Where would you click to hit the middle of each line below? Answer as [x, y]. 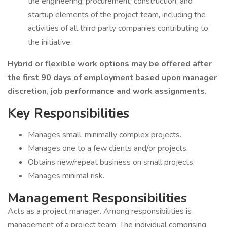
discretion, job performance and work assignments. [108, 91]
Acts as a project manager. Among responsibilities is [100, 211]
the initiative [49, 42]
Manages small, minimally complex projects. [105, 135]
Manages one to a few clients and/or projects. [108, 148]
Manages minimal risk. [66, 176]
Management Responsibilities [97, 198]
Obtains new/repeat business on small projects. [112, 162]
